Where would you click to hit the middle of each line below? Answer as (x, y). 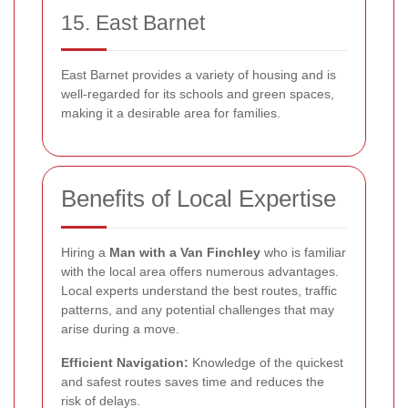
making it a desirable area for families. (171, 112)
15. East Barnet (133, 22)
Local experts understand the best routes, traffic (199, 290)
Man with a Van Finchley (185, 252)
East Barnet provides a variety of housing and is (199, 74)
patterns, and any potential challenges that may (198, 309)
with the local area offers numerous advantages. (200, 271)
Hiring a (85, 252)
